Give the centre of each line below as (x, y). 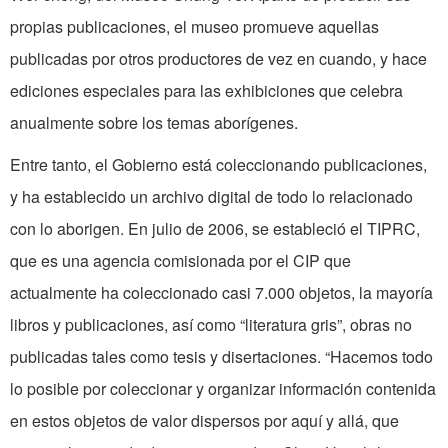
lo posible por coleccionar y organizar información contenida (223, 389)
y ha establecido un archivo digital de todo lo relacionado (211, 197)
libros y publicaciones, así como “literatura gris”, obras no (211, 325)
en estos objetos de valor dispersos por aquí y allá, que (204, 421)
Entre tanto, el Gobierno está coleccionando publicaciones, (218, 165)
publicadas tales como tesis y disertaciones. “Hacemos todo (221, 357)
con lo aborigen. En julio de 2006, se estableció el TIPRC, (215, 229)
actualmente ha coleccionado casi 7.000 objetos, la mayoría (221, 293)
